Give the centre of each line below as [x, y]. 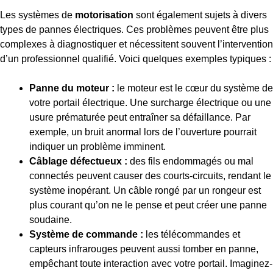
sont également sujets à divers [200, 15]
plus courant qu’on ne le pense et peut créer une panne [148, 205]
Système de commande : [86, 235]
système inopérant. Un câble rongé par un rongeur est [145, 191]
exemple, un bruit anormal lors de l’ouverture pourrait [143, 132]
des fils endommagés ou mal [190, 161]
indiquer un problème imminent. [97, 147]
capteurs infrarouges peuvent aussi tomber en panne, [144, 249]
